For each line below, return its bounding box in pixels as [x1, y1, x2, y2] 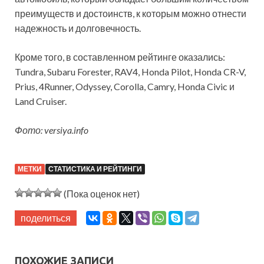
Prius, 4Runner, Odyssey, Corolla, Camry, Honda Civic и [15, 81, 235, 93]
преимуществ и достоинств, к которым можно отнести [15, 8, 246, 19]
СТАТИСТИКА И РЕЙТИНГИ [48, 164, 142, 174]
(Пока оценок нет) [62, 188, 140, 200]
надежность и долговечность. [15, 22, 141, 34]
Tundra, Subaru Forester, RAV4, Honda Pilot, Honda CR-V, [15, 66, 246, 78]
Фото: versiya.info [15, 124, 88, 136]
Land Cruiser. [15, 95, 67, 107]
